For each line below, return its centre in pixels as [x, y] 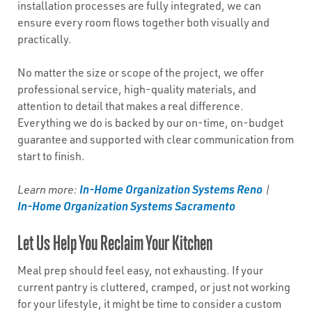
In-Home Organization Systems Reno [171, 189]
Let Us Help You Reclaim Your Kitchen [115, 242]
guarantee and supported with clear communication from [156, 139]
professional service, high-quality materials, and [137, 89]
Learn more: [48, 189]
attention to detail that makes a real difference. [131, 106]
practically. [45, 39]
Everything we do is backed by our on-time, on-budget [150, 123]
